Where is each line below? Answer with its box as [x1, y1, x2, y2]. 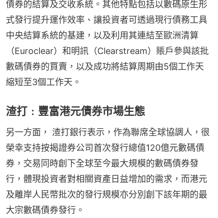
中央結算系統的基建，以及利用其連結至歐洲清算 [6, 30, 199, 40]
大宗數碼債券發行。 [6, 204, 85, 215]
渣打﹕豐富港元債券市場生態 [6, 104, 145, 117]
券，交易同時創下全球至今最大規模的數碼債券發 [6, 158, 199, 168]
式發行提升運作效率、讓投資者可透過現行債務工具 [6, 14, 207, 25]
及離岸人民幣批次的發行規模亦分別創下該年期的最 [6, 189, 207, 200]
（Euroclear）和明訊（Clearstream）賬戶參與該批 [6, 45, 209, 56]
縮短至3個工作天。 [6, 76, 81, 87]
